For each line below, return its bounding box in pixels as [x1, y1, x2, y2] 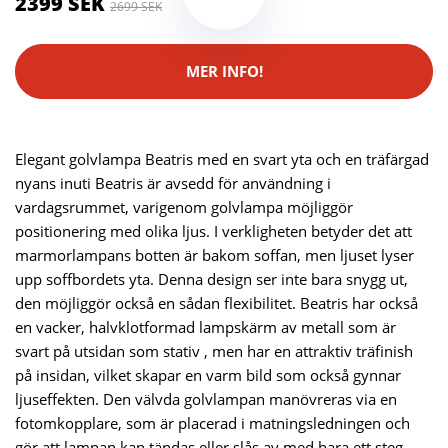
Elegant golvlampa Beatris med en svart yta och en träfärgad [15, 148, 429, 169]
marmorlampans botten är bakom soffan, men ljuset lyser [15, 244, 414, 265]
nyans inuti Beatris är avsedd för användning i [15, 172, 331, 193]
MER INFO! [185, 61, 263, 82]
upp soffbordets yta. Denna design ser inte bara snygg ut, [15, 268, 408, 289]
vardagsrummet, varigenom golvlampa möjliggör [15, 196, 353, 217]
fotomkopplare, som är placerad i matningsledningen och [15, 412, 410, 433]
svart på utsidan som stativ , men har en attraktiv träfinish [15, 340, 413, 361]
